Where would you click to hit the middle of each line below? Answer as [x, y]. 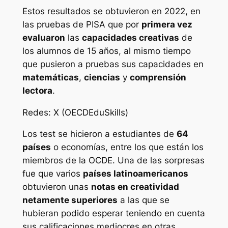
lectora [37, 90]
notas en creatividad [135, 187]
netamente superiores [70, 200]
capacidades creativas [130, 37]
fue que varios [52, 174]
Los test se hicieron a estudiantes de [99, 134]
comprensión [158, 77]
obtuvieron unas [56, 187]
